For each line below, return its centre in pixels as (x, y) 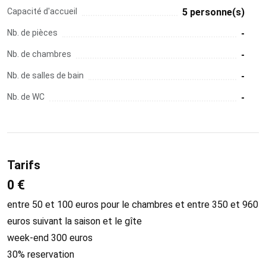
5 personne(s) (213, 12)
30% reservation (41, 254)
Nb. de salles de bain (45, 75)
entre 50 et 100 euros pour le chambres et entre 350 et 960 (133, 204)
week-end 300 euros (50, 237)
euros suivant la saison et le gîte (75, 221)
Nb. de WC (26, 96)
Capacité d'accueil (42, 11)
